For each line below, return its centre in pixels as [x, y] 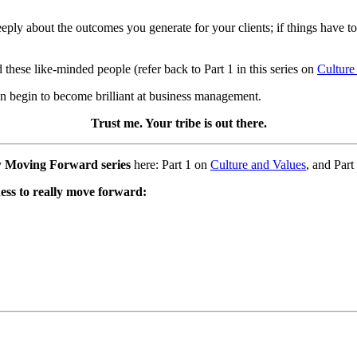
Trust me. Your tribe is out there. [178, 123]
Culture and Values [258, 164]
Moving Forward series [68, 164]
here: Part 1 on [171, 164]
